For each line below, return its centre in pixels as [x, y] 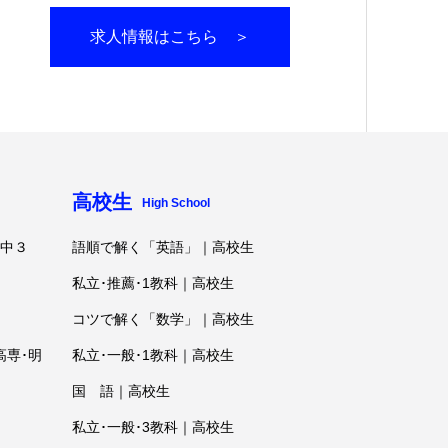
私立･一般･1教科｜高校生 [152, 355]
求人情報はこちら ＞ [169, 36]
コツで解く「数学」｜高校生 [162, 319]
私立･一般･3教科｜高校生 [152, 427]
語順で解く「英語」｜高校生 [162, 247]
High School [175, 203]
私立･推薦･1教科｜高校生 [152, 283]
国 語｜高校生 [120, 391]
